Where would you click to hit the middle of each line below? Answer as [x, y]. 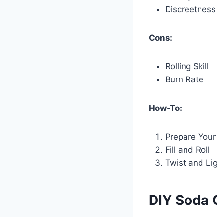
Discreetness [190, 9]
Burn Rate [184, 79]
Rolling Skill [187, 66]
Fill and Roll [187, 149]
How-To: [165, 108]
